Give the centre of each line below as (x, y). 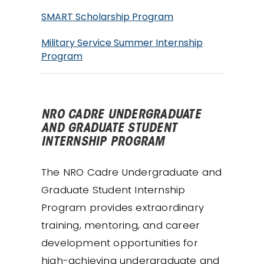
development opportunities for (120, 242)
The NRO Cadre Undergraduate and (132, 172)
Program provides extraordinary (123, 207)
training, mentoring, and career (121, 225)
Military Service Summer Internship (122, 42)
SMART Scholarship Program (107, 16)
